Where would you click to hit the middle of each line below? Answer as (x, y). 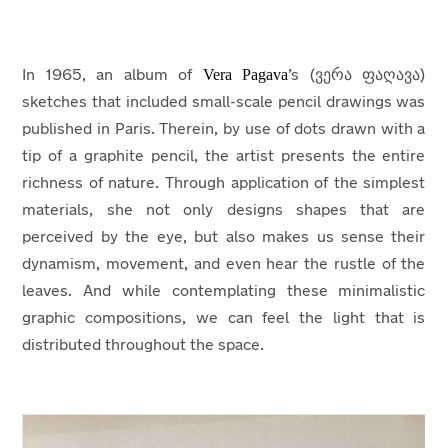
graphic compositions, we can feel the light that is (224, 319)
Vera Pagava (245, 74)
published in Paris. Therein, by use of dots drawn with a (224, 130)
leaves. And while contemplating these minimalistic (224, 292)
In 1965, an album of (112, 76)
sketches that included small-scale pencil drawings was (224, 103)
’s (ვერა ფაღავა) (357, 76)
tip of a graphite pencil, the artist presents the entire (224, 157)
